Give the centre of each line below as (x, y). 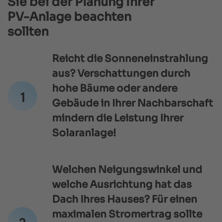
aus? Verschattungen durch (121, 73)
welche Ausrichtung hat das (122, 184)
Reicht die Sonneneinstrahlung (130, 58)
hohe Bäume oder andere (115, 88)
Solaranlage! (84, 133)
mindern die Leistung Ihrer (118, 118)
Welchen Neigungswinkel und (127, 169)
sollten (28, 31)
